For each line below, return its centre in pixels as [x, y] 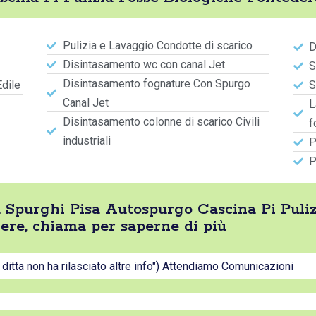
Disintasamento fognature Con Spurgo [156, 84]
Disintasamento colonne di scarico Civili [161, 122]
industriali [86, 141]
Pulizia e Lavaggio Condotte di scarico [157, 45]
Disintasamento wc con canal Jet [144, 65]
